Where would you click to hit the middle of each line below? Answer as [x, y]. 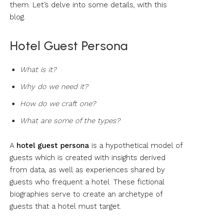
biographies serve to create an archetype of [86, 194]
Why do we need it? [54, 86]
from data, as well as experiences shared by [87, 170]
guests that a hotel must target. [65, 206]
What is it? [38, 69]
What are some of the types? [70, 120]
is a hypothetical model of [136, 145]
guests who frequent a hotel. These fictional [87, 182]
